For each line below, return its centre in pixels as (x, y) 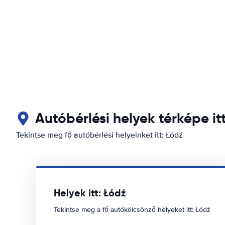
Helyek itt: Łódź (90, 193)
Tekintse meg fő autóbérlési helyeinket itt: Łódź (99, 135)
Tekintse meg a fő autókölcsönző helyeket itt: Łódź (132, 210)
